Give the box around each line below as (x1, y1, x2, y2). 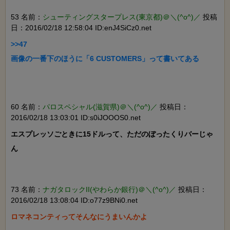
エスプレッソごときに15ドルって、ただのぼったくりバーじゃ (11, 130, 213, 139)
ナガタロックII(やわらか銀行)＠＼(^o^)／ (43, 185, 176, 194)
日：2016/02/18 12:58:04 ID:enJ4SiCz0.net (11, 24, 151, 32)
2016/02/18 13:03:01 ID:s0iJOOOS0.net (11, 113, 141, 122)
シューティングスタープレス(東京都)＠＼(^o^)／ (43, 13, 201, 22)
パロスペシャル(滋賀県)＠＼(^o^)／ (43, 103, 158, 111)
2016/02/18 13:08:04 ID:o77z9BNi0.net (11, 196, 138, 205)
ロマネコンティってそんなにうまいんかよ (11, 213, 147, 221)
